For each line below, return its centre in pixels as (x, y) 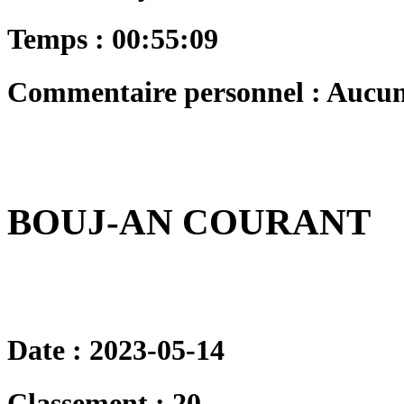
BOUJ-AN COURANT (189, 221)
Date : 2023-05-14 (116, 350)
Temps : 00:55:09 (113, 38)
